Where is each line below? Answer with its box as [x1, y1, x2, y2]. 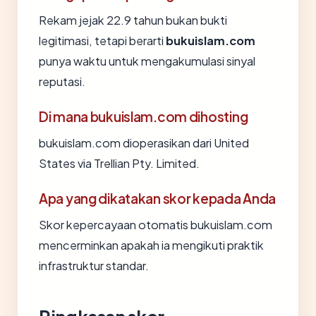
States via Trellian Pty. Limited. [39, 156, 200, 171]
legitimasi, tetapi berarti [39, 33, 166, 48]
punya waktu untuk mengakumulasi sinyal [39, 54, 255, 68]
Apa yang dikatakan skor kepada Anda [39, 190, 276, 207]
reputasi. [39, 74, 85, 89]
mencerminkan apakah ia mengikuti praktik [39, 238, 264, 253]
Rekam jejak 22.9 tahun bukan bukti [39, 13, 227, 28]
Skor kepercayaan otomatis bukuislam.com [39, 217, 272, 232]
